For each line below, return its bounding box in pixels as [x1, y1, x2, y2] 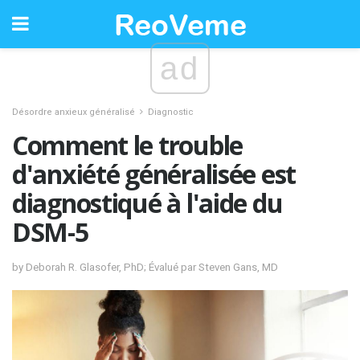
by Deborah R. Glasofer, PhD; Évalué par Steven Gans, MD [12, 260, 278, 273]
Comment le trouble [12, 128, 243, 162]
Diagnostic [148, 107, 194, 117]
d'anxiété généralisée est [12, 157, 296, 191]
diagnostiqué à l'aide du [12, 186, 283, 220]
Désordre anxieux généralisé [12, 107, 135, 117]
